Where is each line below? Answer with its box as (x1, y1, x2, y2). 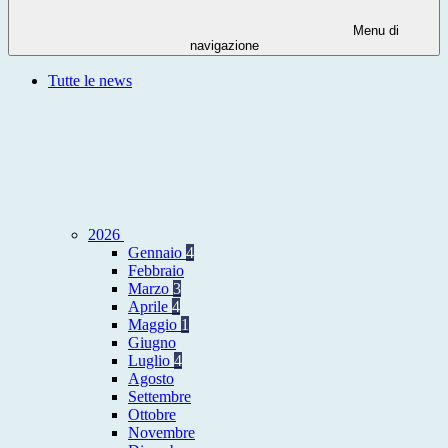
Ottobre (128, 406, 176, 424)
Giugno (128, 334, 176, 352)
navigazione (189, 38, 259, 54)
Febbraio (128, 262, 184, 280)
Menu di (349, 23, 399, 39)
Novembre (128, 424, 195, 442)
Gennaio (128, 244, 186, 262)
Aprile (128, 298, 172, 316)
